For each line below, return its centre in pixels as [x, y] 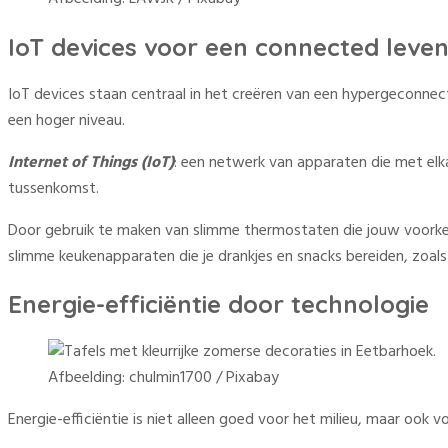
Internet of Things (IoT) [91, 162]
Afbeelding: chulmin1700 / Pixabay [163, 378]
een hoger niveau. [66, 120]
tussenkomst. [53, 188]
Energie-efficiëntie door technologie [218, 304]
